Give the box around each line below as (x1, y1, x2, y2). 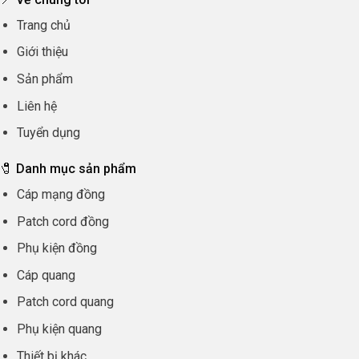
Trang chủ (16, 17, 71, 33)
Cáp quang (16, 267, 75, 283)
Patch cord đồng (16, 213, 109, 229)
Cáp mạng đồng (16, 187, 105, 203)
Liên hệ (16, 98, 57, 114)
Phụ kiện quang (16, 321, 102, 337)
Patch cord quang (16, 294, 114, 310)
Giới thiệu (16, 44, 68, 60)
